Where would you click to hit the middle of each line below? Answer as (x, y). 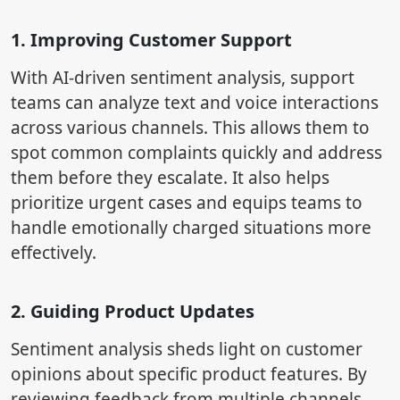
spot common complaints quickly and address (196, 153)
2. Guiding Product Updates (133, 312)
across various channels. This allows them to (190, 128)
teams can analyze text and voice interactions (195, 103)
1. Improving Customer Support (151, 40)
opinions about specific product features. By (189, 375)
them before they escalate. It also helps (170, 178)
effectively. (54, 253)
